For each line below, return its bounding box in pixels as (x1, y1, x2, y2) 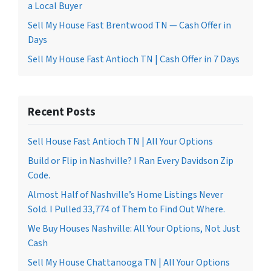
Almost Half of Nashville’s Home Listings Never (28, 188, 223, 201)
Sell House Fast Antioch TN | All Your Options (28, 135, 213, 148)
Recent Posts (28, 103, 96, 120)
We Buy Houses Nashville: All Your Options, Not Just (28, 222, 240, 235)
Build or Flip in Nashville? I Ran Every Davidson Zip (28, 154, 233, 168)
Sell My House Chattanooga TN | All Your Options (28, 256, 230, 269)
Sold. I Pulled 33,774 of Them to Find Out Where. (28, 203, 225, 216)
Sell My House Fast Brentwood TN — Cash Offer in (28, 19, 231, 32)
